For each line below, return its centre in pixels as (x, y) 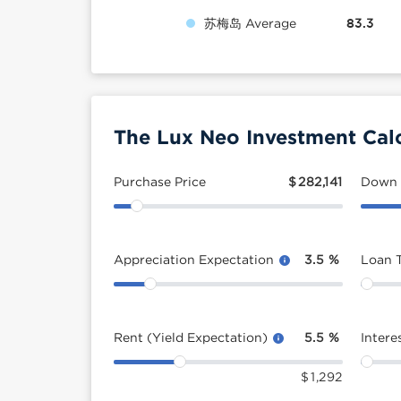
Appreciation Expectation (196, 259)
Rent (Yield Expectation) (192, 337)
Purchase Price (160, 181)
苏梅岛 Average (250, 23)
